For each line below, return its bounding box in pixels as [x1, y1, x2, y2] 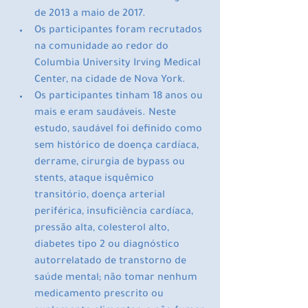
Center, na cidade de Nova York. [34, 75, 186, 87]
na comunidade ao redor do [34, 42, 171, 54]
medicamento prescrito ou [34, 289, 166, 301]
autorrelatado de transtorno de [34, 256, 189, 268]
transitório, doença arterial [34, 190, 168, 202]
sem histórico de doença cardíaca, [34, 141, 201, 153]
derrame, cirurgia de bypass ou [34, 157, 188, 169]
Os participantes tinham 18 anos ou [34, 91, 206, 103]
